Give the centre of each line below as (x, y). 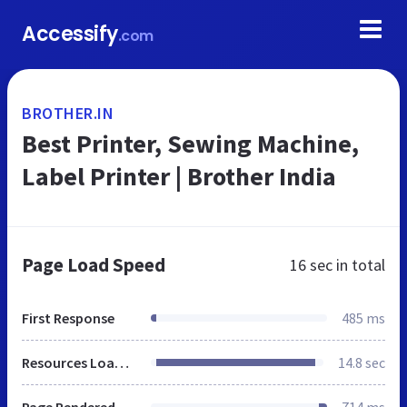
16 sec (311, 265)
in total (359, 265)
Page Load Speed (94, 265)
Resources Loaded (122, 362)
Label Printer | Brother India (179, 176)
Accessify (70, 34)
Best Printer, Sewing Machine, (190, 144)
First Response (68, 318)
